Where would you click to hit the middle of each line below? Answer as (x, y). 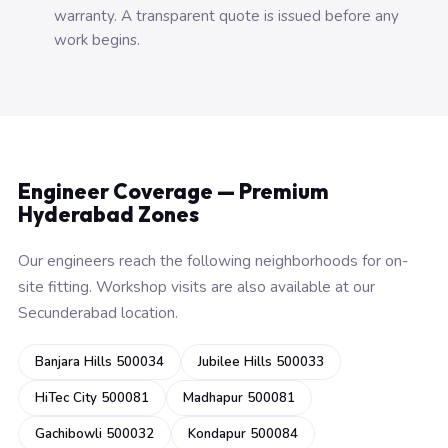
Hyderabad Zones (108, 214)
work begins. (97, 40)
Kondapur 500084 (243, 434)
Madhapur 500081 (239, 398)
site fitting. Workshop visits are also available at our (196, 286)
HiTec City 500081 (92, 398)
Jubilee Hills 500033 (261, 362)
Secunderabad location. (98, 312)
